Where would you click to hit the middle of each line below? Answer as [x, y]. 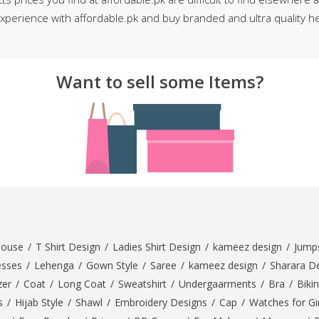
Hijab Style [39, 302]
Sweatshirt [142, 284]
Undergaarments [218, 284]
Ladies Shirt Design [157, 247]
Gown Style [112, 265]
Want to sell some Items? [159, 82]
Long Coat [82, 284]
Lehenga [54, 265]
